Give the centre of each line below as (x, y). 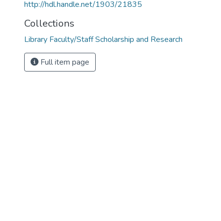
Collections (49, 23)
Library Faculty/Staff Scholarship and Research (103, 39)
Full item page (64, 62)
